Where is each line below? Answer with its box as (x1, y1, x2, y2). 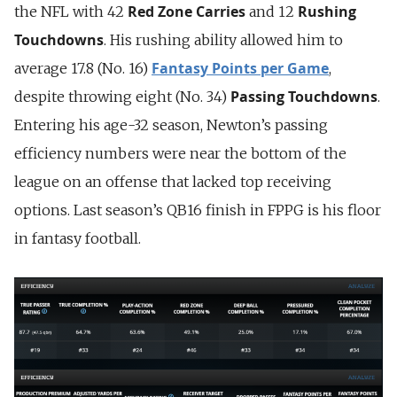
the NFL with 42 (14, 2, 128, 20)
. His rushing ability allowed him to (104, 30, 343, 49)
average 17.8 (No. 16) (14, 58, 152, 77)
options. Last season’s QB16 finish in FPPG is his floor (14, 200, 381, 219)
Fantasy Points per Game (152, 58, 329, 78)
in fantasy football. (14, 229, 141, 247)
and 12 (245, 2, 298, 20)
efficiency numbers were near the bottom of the (14, 144, 346, 162)
